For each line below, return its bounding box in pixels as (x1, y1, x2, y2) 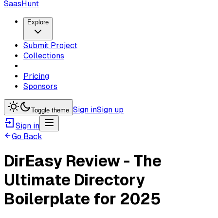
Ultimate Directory (4, 171, 145, 189)
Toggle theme (31, 107, 69, 114)
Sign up (97, 105, 124, 114)
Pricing (23, 72, 49, 81)
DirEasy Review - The (4, 152, 162, 170)
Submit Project (23, 41, 77, 50)
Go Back (12, 132, 42, 141)
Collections (23, 51, 64, 60)
